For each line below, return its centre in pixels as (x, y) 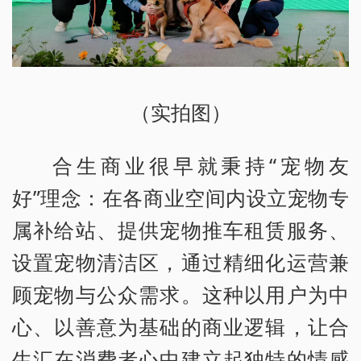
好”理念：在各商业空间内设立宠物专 (180, 198)
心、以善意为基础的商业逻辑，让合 (180, 327)
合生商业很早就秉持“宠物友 (201, 166)
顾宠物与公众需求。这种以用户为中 (180, 295)
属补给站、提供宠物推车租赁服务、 (180, 230)
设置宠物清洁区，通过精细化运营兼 (180, 262)
